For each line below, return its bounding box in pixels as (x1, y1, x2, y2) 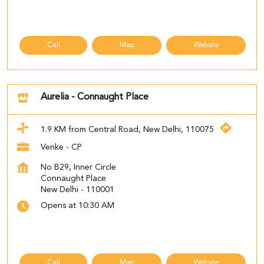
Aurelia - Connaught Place (41, 93, 148, 103)
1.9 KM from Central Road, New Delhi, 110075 (41, 125, 214, 134)
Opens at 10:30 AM (41, 202, 114, 210)
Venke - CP (41, 143, 82, 152)
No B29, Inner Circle (41, 163, 116, 172)
